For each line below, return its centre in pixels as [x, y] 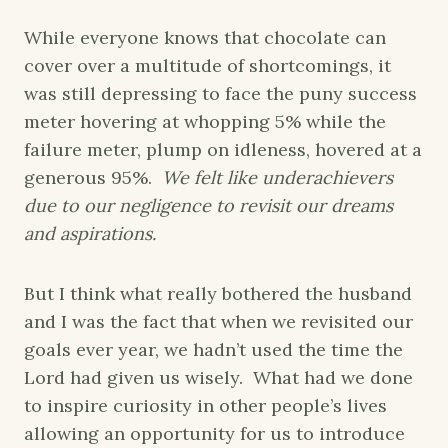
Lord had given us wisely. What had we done [218, 377]
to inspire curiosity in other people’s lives [205, 405]
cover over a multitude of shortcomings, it [207, 65]
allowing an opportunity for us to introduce [214, 433]
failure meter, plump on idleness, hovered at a [223, 149]
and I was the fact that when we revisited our [218, 321]
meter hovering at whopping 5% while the [205, 121]
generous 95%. [93, 177]
